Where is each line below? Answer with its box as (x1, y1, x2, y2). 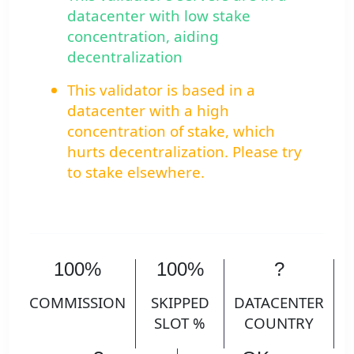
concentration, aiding (67, 26, 219, 47)
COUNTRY (244, 312, 314, 333)
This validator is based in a (67, 80, 255, 100)
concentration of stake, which (67, 121, 275, 141)
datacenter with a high (67, 100, 229, 121)
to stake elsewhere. (67, 162, 205, 183)
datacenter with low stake (67, 6, 250, 26)
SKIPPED (150, 292, 209, 312)
